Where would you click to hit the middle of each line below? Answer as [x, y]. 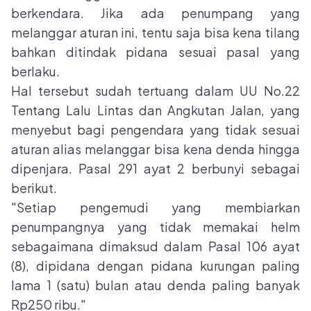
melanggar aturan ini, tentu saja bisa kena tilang [155, 33]
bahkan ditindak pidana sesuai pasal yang [155, 52]
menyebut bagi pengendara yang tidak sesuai [155, 130]
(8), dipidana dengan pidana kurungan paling [155, 266]
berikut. [35, 188]
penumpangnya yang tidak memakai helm [155, 227]
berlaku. [36, 72]
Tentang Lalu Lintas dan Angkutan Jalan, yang [155, 110]
